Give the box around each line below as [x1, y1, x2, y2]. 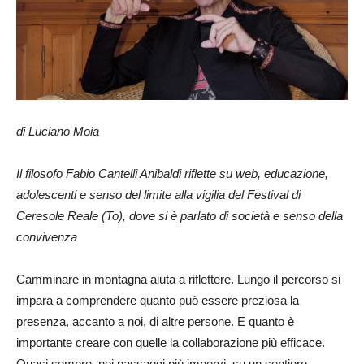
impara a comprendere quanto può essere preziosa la [16, 292, 299, 307]
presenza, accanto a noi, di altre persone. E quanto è [16, 314, 294, 328]
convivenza [16, 229, 77, 244]
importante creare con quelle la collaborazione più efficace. [16, 335, 325, 349]
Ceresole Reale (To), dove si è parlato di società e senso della [16, 208, 343, 223]
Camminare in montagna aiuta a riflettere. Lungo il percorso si [16, 271, 340, 286]
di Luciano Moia [16, 123, 99, 138]
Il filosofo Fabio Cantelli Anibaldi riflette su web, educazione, [16, 166, 328, 180]
